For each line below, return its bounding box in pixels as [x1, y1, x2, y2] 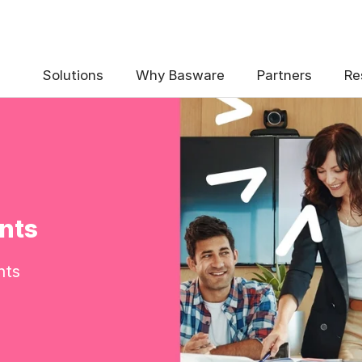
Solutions [43, 66, 103, 83]
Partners [257, 66, 312, 83]
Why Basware [136, 66, 225, 83]
